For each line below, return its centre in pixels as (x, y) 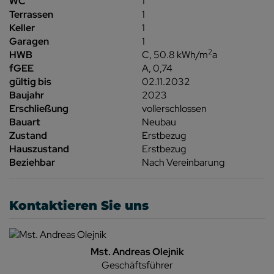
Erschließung (39, 108)
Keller (22, 28)
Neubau (159, 122)
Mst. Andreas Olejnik (137, 251)
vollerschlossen (175, 108)
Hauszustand (39, 149)
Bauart (25, 122)
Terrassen (31, 14)
